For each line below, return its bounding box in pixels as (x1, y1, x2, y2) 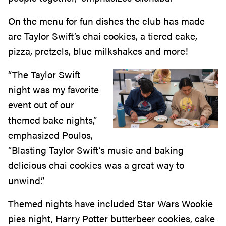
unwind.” (8, 174, 44, 188)
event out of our (8, 98, 74, 112)
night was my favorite (8, 83, 99, 97)
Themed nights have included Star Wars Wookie (8, 197, 213, 211)
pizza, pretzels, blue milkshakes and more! (8, 44, 191, 59)
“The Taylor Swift (8, 68, 80, 82)
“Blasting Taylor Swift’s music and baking (8, 143, 184, 157)
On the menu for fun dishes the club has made (8, 14, 205, 28)
